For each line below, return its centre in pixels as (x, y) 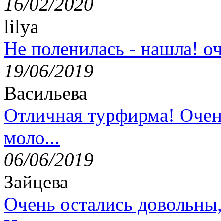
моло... (32, 138)
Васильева (46, 93)
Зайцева (36, 182)
